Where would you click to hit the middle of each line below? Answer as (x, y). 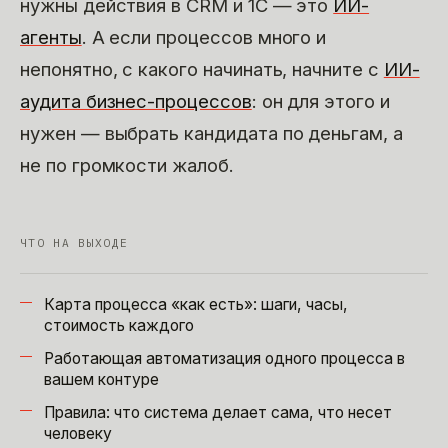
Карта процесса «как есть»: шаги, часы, (196, 304)
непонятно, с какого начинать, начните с (202, 68)
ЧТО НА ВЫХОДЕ (74, 242)
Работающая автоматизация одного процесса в (224, 358)
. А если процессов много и (204, 36)
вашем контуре (101, 379)
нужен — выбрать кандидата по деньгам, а (211, 132)
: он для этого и (320, 100)
